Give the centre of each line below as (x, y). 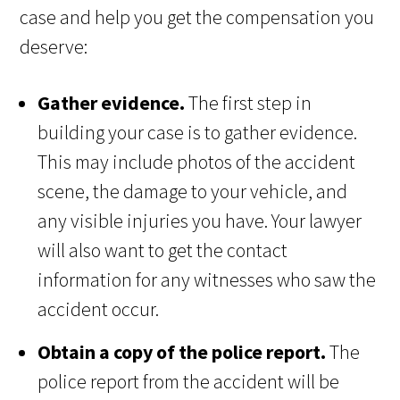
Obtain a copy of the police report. (182, 352)
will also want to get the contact (163, 250)
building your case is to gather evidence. (198, 133)
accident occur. (99, 309)
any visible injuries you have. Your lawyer (200, 221)
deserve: (54, 47)
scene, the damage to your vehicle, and (193, 192)
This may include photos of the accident (197, 162)
